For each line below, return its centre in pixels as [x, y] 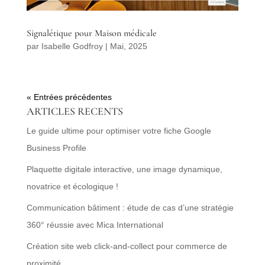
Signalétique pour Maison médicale [91, 33]
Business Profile [56, 148]
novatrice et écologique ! [72, 186]
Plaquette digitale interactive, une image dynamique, [124, 169]
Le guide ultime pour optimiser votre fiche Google [119, 130]
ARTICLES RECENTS [75, 111]
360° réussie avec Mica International [95, 224]
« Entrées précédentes [69, 97]
